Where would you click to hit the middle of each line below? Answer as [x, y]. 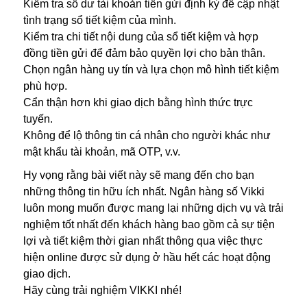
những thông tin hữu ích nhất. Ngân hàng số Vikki [144, 191]
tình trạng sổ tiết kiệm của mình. [99, 20]
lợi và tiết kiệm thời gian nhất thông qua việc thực [143, 241]
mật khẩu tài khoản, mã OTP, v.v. [101, 151]
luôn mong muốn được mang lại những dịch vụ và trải [153, 208]
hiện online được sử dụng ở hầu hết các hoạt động [147, 257]
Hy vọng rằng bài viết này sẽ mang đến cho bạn [138, 175]
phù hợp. [45, 86]
